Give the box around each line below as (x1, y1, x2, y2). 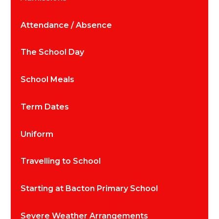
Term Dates (21, 102, 69, 111)
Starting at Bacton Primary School (21, 184, 158, 194)
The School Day (21, 47, 85, 57)
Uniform (21, 129, 54, 139)
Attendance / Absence (21, 20, 112, 30)
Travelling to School (21, 156, 101, 166)
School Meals (21, 75, 75, 85)
